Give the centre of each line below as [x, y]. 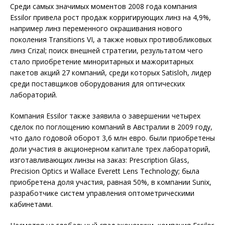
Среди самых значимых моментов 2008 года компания [103, 7]
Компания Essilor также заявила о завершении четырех [105, 116]
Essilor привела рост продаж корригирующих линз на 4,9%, [110, 18]
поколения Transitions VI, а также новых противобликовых [111, 40]
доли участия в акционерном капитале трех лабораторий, [110, 149]
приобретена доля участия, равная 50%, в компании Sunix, [111, 182]
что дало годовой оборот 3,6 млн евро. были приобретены [113, 138]
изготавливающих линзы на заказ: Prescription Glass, [100, 160]
